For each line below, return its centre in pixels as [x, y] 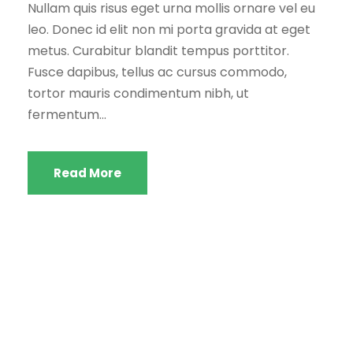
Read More [87, 173]
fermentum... [67, 114]
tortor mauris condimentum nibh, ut [138, 93]
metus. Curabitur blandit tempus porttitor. [158, 50]
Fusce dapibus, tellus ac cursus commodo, [157, 72]
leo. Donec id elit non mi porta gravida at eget [169, 29]
